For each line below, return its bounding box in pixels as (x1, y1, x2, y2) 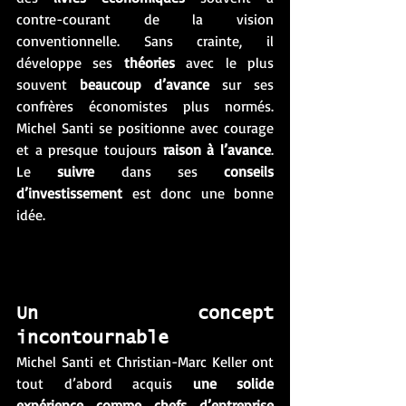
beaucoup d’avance (80, 74, 209, 93)
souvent (16, 74, 80, 93)
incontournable (16, 328, 179, 347)
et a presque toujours (16, 140, 163, 159)
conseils (224, 161, 274, 180)
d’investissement (16, 183, 122, 202)
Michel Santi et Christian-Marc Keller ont (16, 352, 274, 371)
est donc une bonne (122, 183, 274, 202)
